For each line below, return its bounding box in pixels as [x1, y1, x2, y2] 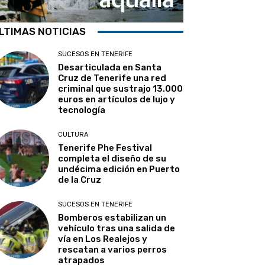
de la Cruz [58, 174, 102, 186]
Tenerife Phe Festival [58, 143, 153, 154]
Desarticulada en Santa [58, 62, 162, 73]
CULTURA [58, 131, 89, 139]
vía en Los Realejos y [58, 234, 148, 245]
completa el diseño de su [58, 153, 167, 164]
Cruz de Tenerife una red [58, 73, 167, 83]
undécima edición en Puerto [58, 164, 180, 175]
